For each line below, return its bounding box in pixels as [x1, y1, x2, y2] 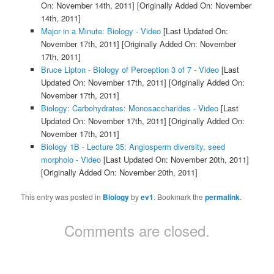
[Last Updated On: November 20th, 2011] [100, 154, 249, 166]
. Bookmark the [154, 191, 206, 202]
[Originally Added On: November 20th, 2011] [40, 166, 198, 179]
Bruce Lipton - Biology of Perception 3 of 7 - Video [40, 64, 219, 76]
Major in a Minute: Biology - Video [40, 25, 161, 37]
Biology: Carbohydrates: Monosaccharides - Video [40, 102, 218, 114]
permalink [205, 191, 240, 203]
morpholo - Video [40, 154, 101, 166]
